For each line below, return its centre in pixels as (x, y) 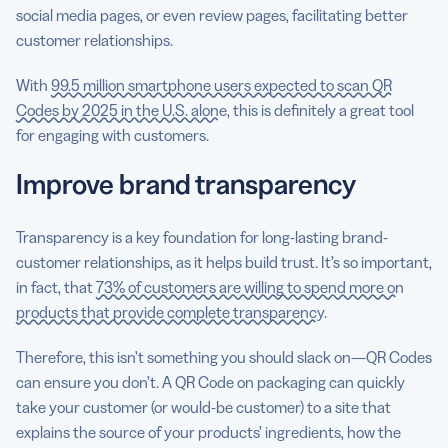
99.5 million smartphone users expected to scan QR (221, 84)
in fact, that (56, 286)
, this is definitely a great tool (320, 109)
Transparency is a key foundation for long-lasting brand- (202, 236)
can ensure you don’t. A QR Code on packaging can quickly (210, 381)
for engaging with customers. (114, 134)
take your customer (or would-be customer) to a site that (203, 406)
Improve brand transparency (186, 183)
